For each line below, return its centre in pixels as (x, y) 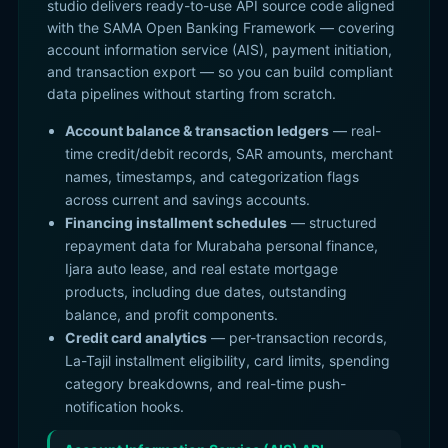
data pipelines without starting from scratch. (191, 93)
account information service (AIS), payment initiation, (219, 49)
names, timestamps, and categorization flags (212, 176)
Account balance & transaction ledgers (197, 130)
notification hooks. (124, 406)
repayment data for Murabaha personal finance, (221, 245)
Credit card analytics (136, 337)
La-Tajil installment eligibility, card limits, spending (227, 360)
